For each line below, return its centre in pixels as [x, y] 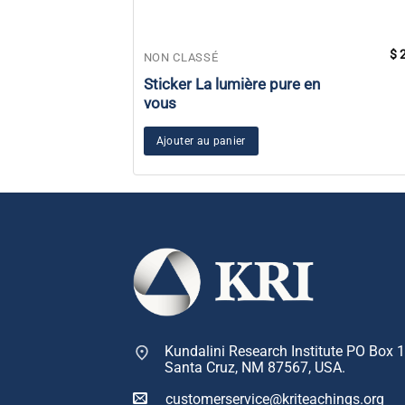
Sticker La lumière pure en [231, 84]
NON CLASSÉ [181, 57]
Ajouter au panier [201, 141]
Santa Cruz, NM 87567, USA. [255, 367]
